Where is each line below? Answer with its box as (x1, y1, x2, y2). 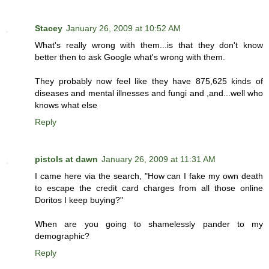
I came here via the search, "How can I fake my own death (35, 171, 263, 181)
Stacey (35, 23, 62, 34)
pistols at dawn (35, 154, 98, 165)
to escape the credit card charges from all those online (35, 183, 263, 193)
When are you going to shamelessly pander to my (35, 219, 263, 229)
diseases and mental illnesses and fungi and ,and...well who (35, 88, 263, 98)
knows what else (35, 100, 97, 110)
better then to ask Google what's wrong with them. (35, 52, 225, 62)
